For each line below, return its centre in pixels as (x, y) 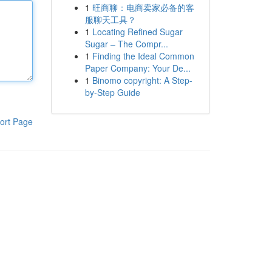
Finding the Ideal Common (143, 56)
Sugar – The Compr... (126, 44)
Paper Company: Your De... (138, 68)
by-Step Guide (112, 92)
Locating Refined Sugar (137, 32)
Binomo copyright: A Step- (142, 80)
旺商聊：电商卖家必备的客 (143, 7)
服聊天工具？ (110, 19)
